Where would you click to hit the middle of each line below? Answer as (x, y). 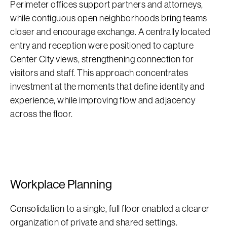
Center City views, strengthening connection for (102, 59)
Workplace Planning (61, 184)
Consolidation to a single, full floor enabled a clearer (110, 209)
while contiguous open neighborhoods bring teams (109, 18)
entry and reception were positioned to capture (102, 45)
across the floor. (42, 114)
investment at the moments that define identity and (107, 86)
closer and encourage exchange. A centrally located (110, 32)
